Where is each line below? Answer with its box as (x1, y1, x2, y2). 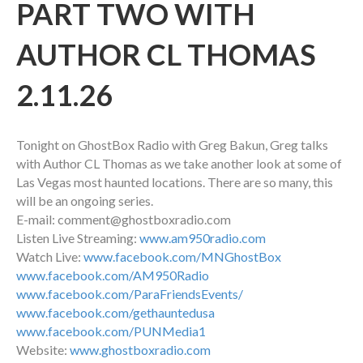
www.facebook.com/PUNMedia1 (16, 323, 206, 340)
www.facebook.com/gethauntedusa (16, 305, 215, 321)
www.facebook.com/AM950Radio (16, 267, 209, 284)
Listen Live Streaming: (16, 230, 139, 246)
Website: (16, 342, 70, 358)
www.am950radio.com (139, 230, 266, 246)
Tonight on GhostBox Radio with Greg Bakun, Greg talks (16, 137, 328, 153)
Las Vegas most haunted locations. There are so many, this (16, 174, 333, 190)
